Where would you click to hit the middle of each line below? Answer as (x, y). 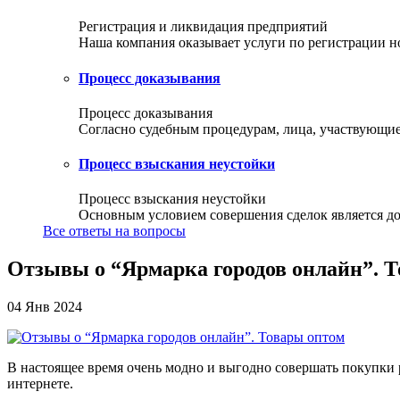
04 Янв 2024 (45, 307)
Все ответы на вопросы (114, 231)
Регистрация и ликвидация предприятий (203, 27)
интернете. (40, 384)
